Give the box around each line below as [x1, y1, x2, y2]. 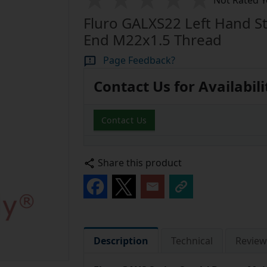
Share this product [97, 156, 182, 170]
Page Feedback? [103, 54, 175, 67]
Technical [170, 234, 213, 248]
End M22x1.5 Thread [83, 30, 222, 50]
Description [93, 234, 148, 248]
